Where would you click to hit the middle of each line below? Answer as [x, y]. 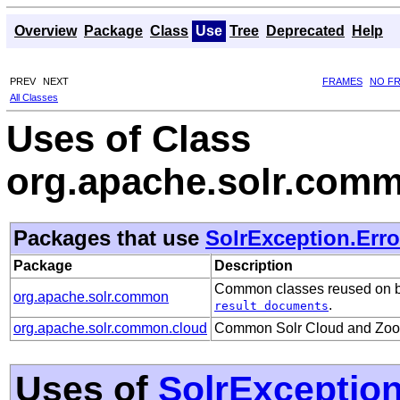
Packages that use [109, 237]
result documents [271, 305]
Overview [46, 31]
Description [254, 265]
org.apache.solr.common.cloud [110, 328]
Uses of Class [129, 138]
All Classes [34, 97]
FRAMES [342, 81]
